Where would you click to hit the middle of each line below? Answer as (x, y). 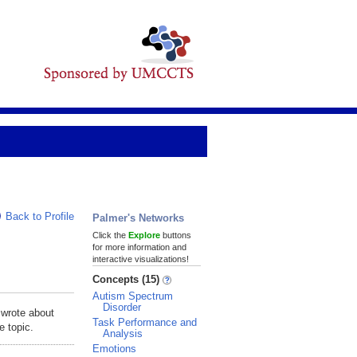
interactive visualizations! (141, 259)
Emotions (114, 349)
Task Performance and (145, 322)
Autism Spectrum (133, 296)
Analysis (123, 333)
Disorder (122, 307)
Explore (144, 235)
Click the (110, 235)
